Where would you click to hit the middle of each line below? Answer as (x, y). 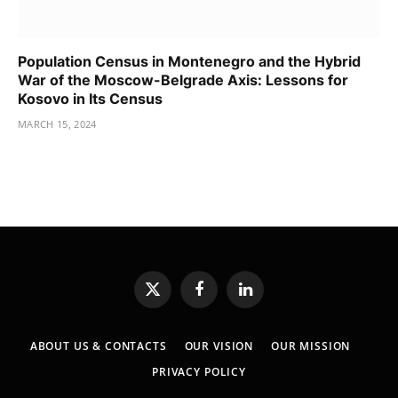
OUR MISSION (311, 346)
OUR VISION (219, 346)
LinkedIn (267, 296)
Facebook (223, 296)
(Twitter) (174, 313)
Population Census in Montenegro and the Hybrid (189, 61)
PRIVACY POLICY (199, 371)
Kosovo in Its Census (90, 98)
